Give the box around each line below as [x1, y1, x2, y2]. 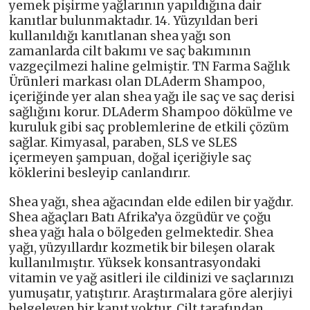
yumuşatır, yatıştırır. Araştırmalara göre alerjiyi [9, 285, 293, 301]
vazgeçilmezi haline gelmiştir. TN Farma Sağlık [9, 58, 291, 74]
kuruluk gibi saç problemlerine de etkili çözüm [9, 119, 290, 135]
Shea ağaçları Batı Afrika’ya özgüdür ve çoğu [9, 209, 272, 225]
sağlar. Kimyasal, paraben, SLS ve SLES [9, 134, 238, 150]
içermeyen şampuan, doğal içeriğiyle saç [9, 149, 252, 165]
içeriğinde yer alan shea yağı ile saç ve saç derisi [9, 89, 295, 104]
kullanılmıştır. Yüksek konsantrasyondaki [9, 255, 262, 271]
